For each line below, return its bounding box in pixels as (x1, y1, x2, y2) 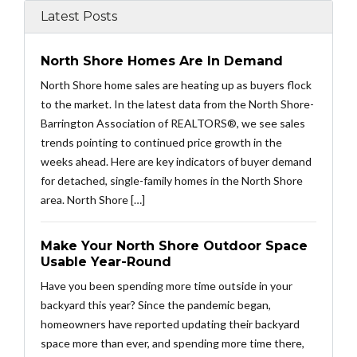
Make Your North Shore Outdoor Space (41, 238, 308, 254)
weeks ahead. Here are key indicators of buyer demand (41, 155, 312, 169)
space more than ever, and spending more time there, (41, 336, 304, 351)
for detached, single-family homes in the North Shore (41, 174, 303, 188)
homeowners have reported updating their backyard (41, 317, 300, 331)
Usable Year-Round (41, 254, 171, 270)
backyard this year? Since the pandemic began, (41, 298, 271, 312)
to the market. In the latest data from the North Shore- (41, 97, 314, 112)
